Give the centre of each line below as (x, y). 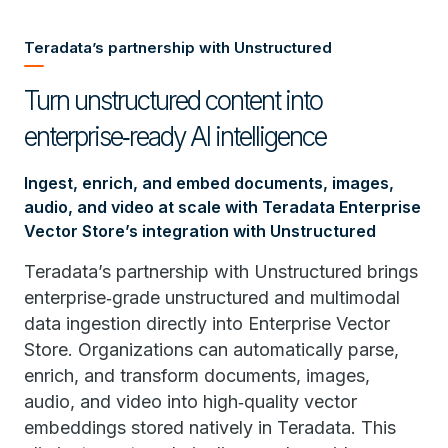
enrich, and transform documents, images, (197, 375)
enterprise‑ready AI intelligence (175, 136)
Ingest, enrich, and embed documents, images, (209, 182)
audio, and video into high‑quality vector (190, 401)
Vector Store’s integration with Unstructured (200, 230)
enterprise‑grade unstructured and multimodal (212, 297)
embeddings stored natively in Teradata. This (210, 427)
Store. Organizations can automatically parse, (211, 349)
